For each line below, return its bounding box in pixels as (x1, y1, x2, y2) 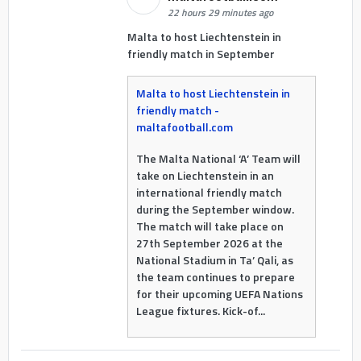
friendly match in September (127, 44, 275, 62)
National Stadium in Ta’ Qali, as (135, 251, 293, 268)
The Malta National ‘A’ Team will (135, 149, 301, 167)
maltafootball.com (135, 118, 233, 136)
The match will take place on (135, 217, 284, 234)
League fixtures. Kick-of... (135, 301, 265, 319)
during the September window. (135, 200, 294, 218)
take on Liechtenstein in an (135, 166, 274, 184)
